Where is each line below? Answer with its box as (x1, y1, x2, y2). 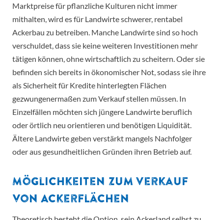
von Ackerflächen (12, 191, 129, 207)
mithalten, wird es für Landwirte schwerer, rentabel (12, 14, 183, 24)
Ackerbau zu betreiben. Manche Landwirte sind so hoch (12, 27, 198, 37)
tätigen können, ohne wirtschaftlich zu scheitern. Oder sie (12, 54, 205, 64)
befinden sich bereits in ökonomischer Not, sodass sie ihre (12, 67, 206, 77)
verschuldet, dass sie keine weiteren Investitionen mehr (12, 41, 198, 51)
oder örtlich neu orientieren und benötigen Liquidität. (12, 120, 192, 130)
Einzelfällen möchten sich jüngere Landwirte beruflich (12, 107, 192, 117)
